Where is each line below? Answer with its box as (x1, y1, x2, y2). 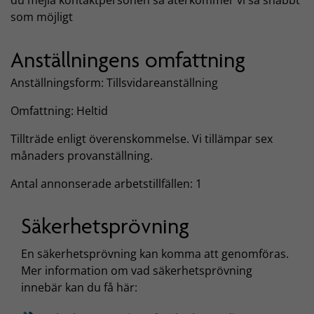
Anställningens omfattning (11, 47, 245, 73)
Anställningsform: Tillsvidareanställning (11, 74, 218, 90)
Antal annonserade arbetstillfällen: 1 (11, 175, 202, 191)
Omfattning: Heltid (11, 102, 108, 118)
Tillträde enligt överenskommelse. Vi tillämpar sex (11, 130, 273, 146)
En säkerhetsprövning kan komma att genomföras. (21, 246, 289, 262)
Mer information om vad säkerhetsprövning (21, 263, 252, 279)
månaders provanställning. (11, 147, 153, 163)
